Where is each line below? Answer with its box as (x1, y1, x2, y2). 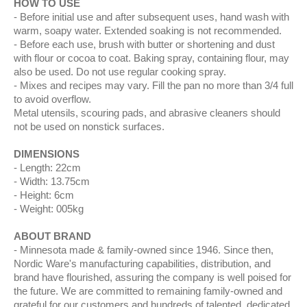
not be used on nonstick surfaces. (14, 121, 164, 132)
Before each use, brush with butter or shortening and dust (20, 38, 275, 50)
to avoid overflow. (14, 93, 91, 105)
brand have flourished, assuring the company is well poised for (14, 271, 291, 283)
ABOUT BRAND (14, 230, 91, 242)
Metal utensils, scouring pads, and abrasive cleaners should (14, 107, 280, 119)
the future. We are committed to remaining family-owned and (14, 285, 282, 297)
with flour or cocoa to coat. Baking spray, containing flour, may (14, 52, 289, 64)
